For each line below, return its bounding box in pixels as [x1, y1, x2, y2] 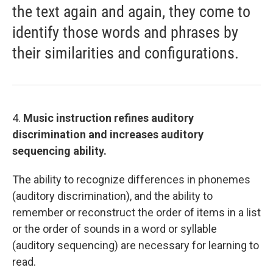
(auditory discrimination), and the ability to [12, 190, 213, 202]
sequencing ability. [12, 144, 107, 157]
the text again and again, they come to [12, 2, 250, 21]
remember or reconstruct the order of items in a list [12, 206, 261, 219]
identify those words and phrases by [12, 23, 238, 41]
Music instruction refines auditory [23, 112, 194, 124]
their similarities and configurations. [12, 44, 239, 62]
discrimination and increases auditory [12, 128, 204, 141]
